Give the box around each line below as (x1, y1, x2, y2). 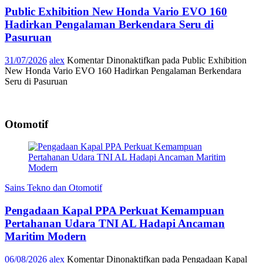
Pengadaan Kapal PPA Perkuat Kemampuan (5, 204, 224, 217)
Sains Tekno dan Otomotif (5, 183, 102, 193)
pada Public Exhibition (160, 55, 247, 65)
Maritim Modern (5, 230, 86, 243)
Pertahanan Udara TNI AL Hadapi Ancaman (5, 217, 225, 230)
